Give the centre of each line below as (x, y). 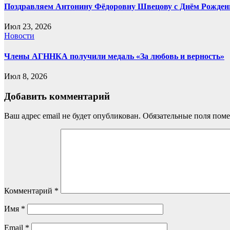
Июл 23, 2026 (28, 27)
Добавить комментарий (57, 96)
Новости (19, 36)
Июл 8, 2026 (26, 76)
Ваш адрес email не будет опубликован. (72, 116)
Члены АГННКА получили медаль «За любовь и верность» (114, 56)
